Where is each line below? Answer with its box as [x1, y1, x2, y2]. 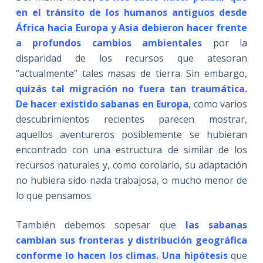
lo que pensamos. [15, 189, 93, 203]
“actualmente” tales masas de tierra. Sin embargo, [15, 67, 248, 80]
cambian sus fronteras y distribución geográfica [15, 234, 248, 247]
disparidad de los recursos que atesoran [15, 52, 248, 65]
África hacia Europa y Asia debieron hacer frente [15, 21, 248, 35]
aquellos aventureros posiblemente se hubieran [15, 128, 248, 141]
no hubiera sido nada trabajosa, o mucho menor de [15, 174, 248, 187]
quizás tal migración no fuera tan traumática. [15, 82, 248, 96]
